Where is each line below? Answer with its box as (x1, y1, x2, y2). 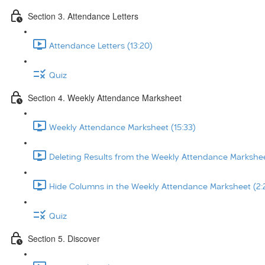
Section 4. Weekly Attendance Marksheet (28, 91, 182, 104)
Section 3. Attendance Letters (28, 9, 138, 22)
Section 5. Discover (28, 232, 100, 244)
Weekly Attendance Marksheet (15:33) (49, 123, 196, 132)
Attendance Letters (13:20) (49, 41, 153, 50)
